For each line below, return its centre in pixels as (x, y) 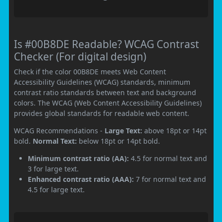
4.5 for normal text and (168, 158)
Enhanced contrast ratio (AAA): (81, 179)
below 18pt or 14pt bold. (118, 141)
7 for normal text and (170, 179)
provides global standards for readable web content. (102, 113)
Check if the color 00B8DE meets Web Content (90, 71)
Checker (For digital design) (80, 56)
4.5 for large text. (56, 189)
